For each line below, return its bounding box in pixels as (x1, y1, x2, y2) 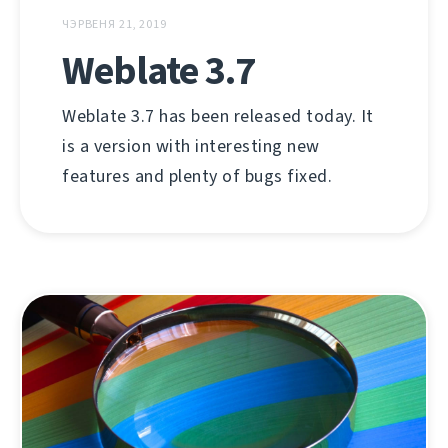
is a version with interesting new (62, 134, 320, 159)
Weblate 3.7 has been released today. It (62, 104, 374, 129)
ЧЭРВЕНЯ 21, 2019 (62, 16, 167, 33)
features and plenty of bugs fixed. (62, 164, 332, 189)
